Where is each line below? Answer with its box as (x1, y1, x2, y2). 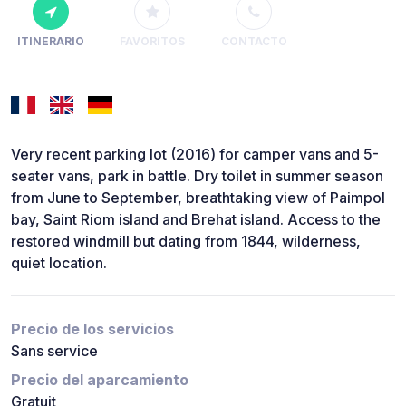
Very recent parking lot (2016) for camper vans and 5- (11, 145, 379, 164)
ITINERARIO (17, 34, 84, 49)
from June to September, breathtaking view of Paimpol (11, 188, 385, 208)
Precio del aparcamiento (11, 371, 188, 390)
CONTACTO (220, 34, 287, 49)
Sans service (11, 342, 98, 361)
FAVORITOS (120, 34, 185, 49)
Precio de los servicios (11, 320, 174, 339)
